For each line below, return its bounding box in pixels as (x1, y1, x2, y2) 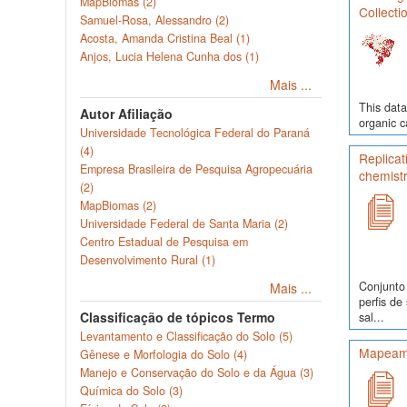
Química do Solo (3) (80, 382, 183, 399)
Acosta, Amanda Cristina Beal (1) (80, 30, 250, 46)
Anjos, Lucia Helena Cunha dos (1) (80, 48, 259, 65)
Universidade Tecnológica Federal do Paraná (80, 124, 310, 141)
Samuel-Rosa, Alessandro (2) (80, 12, 229, 28)
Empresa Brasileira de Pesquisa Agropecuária (80, 161, 313, 177)
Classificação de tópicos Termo (80, 308, 275, 326)
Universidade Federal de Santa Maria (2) (80, 215, 288, 232)
